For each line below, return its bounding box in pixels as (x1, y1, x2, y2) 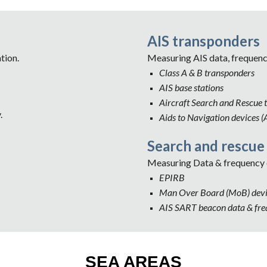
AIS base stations (159, 82, 223, 93)
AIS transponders (147, 32, 260, 49)
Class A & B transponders (159, 67, 254, 78)
